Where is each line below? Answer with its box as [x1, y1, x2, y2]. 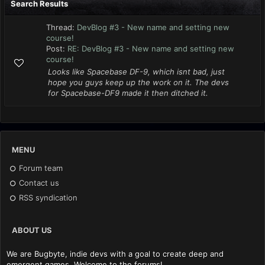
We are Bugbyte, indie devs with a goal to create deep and [7, 248, 224, 258]
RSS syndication [17, 192, 78, 202]
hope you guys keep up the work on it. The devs [48, 77, 229, 87]
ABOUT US [12, 225, 52, 235]
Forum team [17, 163, 63, 173]
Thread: [46, 22, 77, 32]
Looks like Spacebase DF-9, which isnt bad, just [48, 67, 225, 76]
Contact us [17, 177, 60, 188]
